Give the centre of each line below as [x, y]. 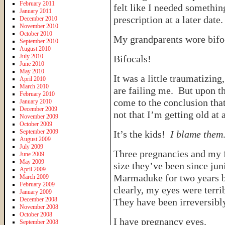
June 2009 [32, 154]
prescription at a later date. [168, 20]
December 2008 [38, 199]
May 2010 [32, 71]
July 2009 [31, 146]
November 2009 [39, 116]
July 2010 [31, 56]
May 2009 [32, 161]
